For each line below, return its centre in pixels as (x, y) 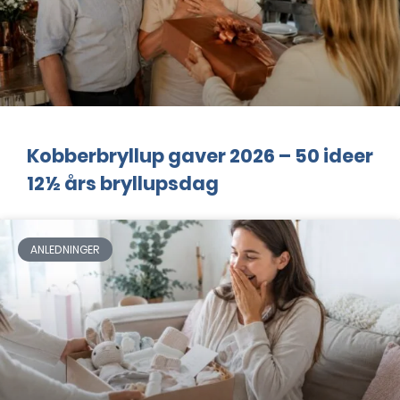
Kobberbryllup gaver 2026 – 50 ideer (200, 156)
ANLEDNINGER (65, 249)
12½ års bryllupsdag (123, 184)
